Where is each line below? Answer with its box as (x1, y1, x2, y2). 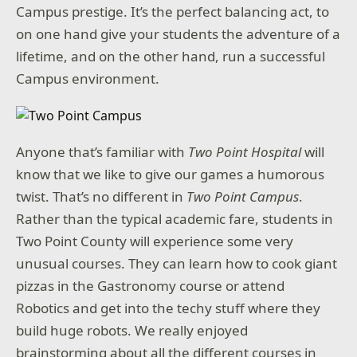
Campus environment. (16, 69, 160, 88)
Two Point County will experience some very (16, 231, 294, 250)
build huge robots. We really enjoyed (16, 320, 249, 339)
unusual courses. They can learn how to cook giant (16, 253, 338, 273)
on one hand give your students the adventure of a (16, 24, 341, 43)
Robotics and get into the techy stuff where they (16, 298, 321, 317)
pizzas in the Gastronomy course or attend (16, 276, 285, 295)
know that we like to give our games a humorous (16, 164, 325, 183)
